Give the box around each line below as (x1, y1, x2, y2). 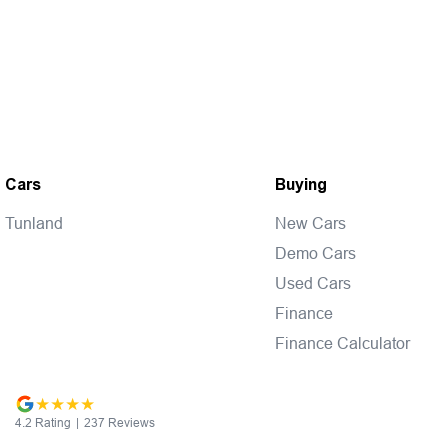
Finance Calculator (274, 333, 410, 352)
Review (105, 414, 149, 430)
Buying (274, 172, 327, 196)
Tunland (5, 213, 63, 232)
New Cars (274, 213, 346, 232)
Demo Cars (274, 243, 356, 262)
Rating (32, 414, 71, 430)
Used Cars (274, 273, 351, 292)
